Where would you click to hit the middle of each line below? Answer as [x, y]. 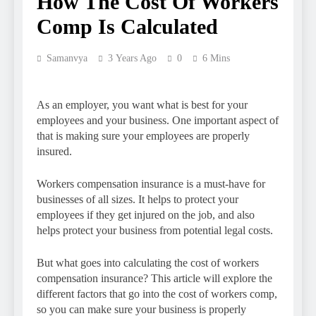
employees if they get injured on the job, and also [146, 214]
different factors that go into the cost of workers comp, [157, 293]
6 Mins [216, 58]
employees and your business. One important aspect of [158, 120]
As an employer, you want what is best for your [142, 104]
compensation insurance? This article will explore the [154, 278]
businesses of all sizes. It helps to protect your [138, 199]
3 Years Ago [132, 58]
